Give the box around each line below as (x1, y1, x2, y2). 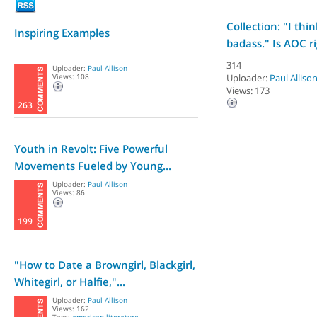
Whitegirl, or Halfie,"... (14, 275, 125, 289)
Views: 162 (52, 304, 89, 313)
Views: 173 (226, 84, 270, 97)
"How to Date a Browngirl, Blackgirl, (14, 258, 195, 272)
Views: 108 (52, 71, 89, 81)
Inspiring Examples (14, 25, 110, 40)
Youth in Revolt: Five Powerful (14, 142, 168, 156)
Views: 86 (52, 188, 85, 197)
